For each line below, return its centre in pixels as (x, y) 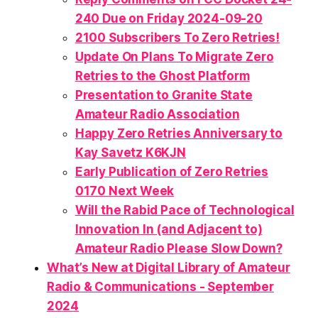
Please (188, 249)
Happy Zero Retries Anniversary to (179, 134)
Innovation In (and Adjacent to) (169, 230)
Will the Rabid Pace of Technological (185, 210)
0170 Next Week (125, 191)
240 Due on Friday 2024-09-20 (169, 19)
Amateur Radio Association (157, 115)
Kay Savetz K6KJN (130, 153)
